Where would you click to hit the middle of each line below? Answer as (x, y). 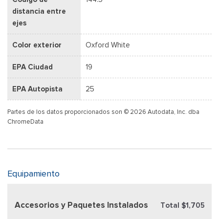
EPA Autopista (37, 89)
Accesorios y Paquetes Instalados (81, 205)
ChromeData (25, 121)
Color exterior (37, 45)
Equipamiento (33, 173)
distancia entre (39, 11)
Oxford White (108, 45)
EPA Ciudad (33, 67)
